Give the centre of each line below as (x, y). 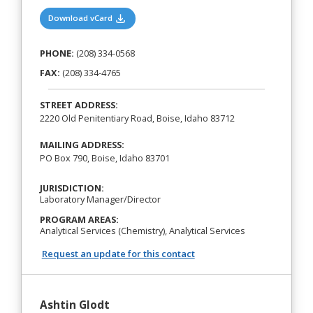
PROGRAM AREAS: (79, 219)
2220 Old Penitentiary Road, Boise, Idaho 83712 (137, 118)
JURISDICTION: (72, 188)
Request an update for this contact (118, 253)
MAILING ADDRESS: (82, 144)
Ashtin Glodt (74, 304)
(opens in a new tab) (166, 17)
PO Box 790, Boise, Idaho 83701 (104, 158)
